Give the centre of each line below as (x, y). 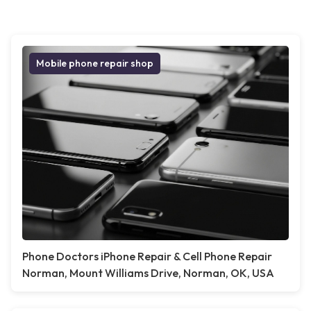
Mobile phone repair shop (95, 64)
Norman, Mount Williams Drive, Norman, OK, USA (148, 273)
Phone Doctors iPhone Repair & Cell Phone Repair (147, 257)
